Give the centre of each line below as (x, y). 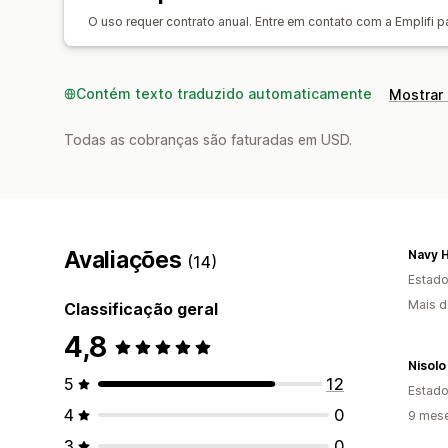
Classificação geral (141, 308)
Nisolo (427, 365)
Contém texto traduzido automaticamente (224, 93)
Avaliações (126, 259)
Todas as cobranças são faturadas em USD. (208, 139)
